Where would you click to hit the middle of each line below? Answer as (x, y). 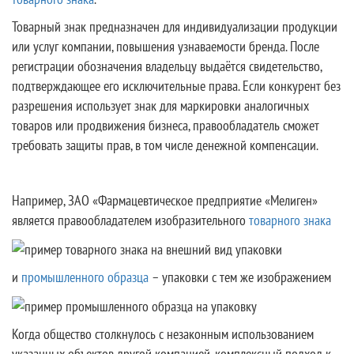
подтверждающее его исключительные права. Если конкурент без (176, 86)
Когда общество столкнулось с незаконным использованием (163, 334)
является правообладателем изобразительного (130, 220)
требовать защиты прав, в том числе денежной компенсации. (165, 145)
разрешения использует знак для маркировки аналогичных (160, 105)
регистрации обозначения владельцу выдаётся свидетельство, (167, 66)
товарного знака (290, 220)
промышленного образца (85, 277)
